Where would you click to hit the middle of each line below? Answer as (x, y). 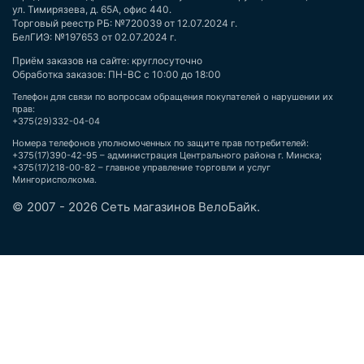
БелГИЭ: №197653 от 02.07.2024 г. (94, 37)
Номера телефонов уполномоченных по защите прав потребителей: (160, 143)
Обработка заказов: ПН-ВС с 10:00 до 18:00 (117, 74)
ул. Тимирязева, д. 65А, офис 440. (92, 9)
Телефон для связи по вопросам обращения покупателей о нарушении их (173, 97)
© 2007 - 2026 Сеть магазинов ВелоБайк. (136, 207)
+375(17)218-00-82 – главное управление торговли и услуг (141, 167)
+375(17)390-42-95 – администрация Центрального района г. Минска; (167, 155)
